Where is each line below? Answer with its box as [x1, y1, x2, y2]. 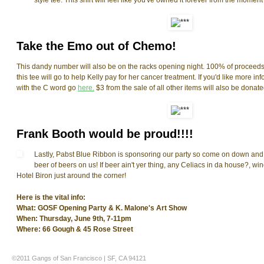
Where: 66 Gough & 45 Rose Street [16, 225, 133, 233]
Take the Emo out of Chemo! [16, 39, 176, 53]
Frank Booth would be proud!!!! [16, 127, 193, 141]
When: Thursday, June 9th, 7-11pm [16, 214, 131, 223]
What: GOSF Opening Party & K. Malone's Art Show [16, 203, 187, 212]
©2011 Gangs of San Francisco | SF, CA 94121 [12, 255, 146, 262]
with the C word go [16, 84, 78, 93]
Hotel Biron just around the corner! [16, 171, 126, 180]
